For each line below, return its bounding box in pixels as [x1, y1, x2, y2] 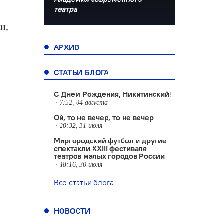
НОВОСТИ [54, 206, 91, 216]
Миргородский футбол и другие [54, 136, 167, 145]
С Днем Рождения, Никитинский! [54, 89, 171, 99]
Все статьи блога [54, 177, 114, 187]
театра [54, 4, 77, 14]
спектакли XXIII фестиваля [54, 143, 147, 153]
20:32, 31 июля [60, 122, 103, 129]
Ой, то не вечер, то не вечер [54, 112, 154, 122]
